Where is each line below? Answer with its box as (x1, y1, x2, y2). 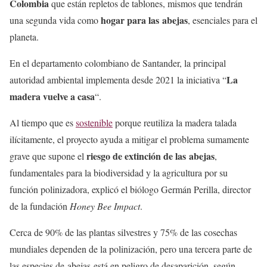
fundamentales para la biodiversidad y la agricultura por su (10, 166, 228, 179)
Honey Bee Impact (70, 199, 140, 212)
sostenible (76, 116, 113, 129)
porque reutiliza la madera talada (113, 116, 237, 129)
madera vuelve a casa (10, 89, 95, 103)
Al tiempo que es (10, 116, 76, 129)
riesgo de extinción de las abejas (86, 148, 215, 163)
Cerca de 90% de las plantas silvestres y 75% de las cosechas (10, 225, 237, 238)
